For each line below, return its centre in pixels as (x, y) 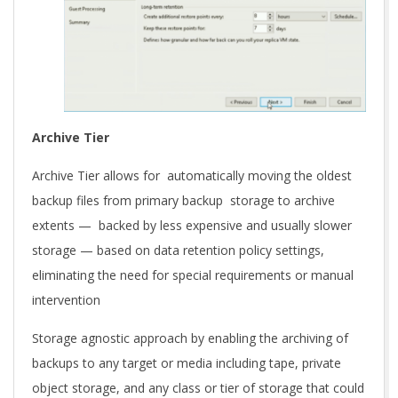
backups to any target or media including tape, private (187, 362)
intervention (66, 299)
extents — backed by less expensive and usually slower (192, 225)
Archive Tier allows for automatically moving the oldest (192, 175)
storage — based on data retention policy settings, (178, 250)
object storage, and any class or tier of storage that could (198, 387)
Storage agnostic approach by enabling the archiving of (190, 338)
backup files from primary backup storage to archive (183, 200)
